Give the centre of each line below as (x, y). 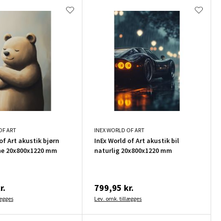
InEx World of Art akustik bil (137, 140)
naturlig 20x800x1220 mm (133, 150)
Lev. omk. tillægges (118, 198)
